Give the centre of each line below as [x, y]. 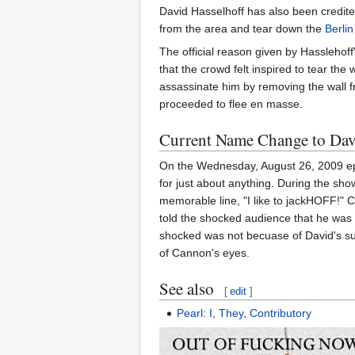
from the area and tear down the [242, 29]
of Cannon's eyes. [204, 253]
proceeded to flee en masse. [231, 104]
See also [187, 289]
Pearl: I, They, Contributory [244, 313]
